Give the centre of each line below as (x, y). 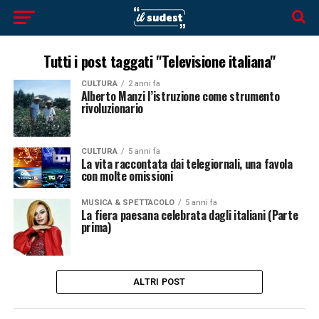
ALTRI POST (159, 282)
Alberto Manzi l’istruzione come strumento (180, 96)
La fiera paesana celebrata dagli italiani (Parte (189, 215)
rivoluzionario (112, 108)
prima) (96, 228)
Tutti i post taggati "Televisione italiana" (159, 61)
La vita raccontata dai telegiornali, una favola (187, 164)
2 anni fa (144, 84)
